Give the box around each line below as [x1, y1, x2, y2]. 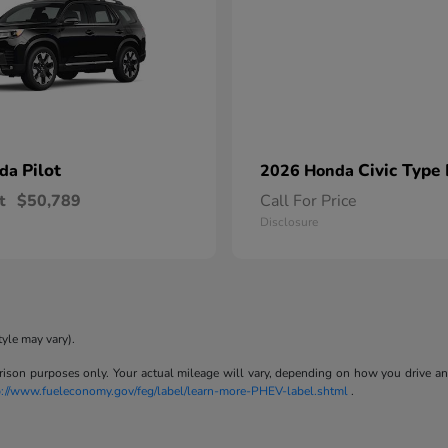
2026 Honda [260, 160, 358, 183]
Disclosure [260, 214, 318, 231]
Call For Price [260, 190, 357, 213]
